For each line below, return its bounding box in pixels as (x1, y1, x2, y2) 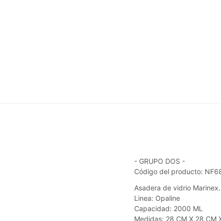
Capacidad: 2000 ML (134, 204, 203, 213)
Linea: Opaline (134, 194, 180, 202)
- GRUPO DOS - (134, 157, 185, 165)
